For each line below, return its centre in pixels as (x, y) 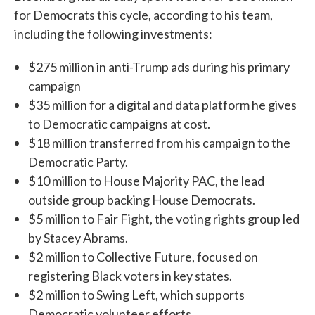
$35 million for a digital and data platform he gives (162, 105)
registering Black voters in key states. (130, 276)
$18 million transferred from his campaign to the (159, 143)
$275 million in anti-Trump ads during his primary (159, 67)
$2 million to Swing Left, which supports (136, 295)
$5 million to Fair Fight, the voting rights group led (164, 219)
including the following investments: (113, 34)
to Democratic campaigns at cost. (119, 124)
